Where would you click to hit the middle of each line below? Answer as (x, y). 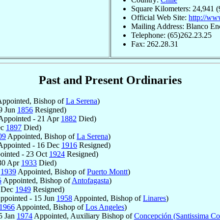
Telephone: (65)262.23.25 (171, 35)
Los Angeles (105, 207)
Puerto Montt (107, 171)
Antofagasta (90, 180)
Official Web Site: (160, 17)
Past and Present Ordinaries (110, 80)
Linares (154, 198)
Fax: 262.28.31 (155, 44)
